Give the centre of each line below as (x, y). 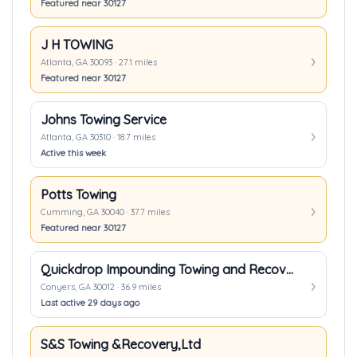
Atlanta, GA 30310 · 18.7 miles (98, 137)
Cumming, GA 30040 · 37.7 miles (105, 212)
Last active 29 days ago (90, 303)
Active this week (73, 153)
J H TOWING (77, 45)
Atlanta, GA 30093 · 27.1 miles (99, 62)
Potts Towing (78, 194)
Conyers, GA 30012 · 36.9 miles (101, 287)
